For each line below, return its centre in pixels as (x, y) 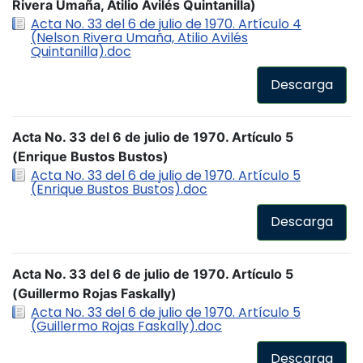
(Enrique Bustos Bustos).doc (119, 189)
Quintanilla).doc (81, 52)
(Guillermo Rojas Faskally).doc (126, 326)
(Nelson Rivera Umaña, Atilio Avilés (139, 38)
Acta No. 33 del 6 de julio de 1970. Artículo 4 (166, 24)
